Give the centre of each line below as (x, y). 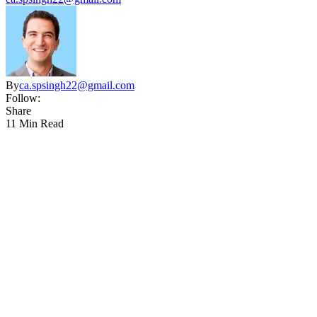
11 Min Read (35, 123)
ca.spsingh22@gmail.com (77, 85)
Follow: (23, 98)
